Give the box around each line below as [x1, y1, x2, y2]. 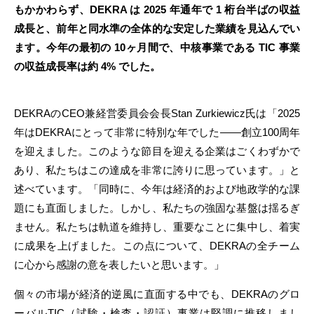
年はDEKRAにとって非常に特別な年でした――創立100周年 [14, 126, 300, 138]
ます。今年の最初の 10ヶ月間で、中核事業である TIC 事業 [14, 41, 300, 53]
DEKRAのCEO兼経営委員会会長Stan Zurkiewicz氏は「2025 [14, 107, 300, 119]
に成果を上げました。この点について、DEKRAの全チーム [14, 240, 300, 252]
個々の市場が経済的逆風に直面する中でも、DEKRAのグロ [14, 288, 300, 300]
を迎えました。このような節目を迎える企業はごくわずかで [14, 145, 300, 157]
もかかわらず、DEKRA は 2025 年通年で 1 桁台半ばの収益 [14, 4, 300, 15]
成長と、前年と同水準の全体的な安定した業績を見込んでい [14, 22, 300, 34]
